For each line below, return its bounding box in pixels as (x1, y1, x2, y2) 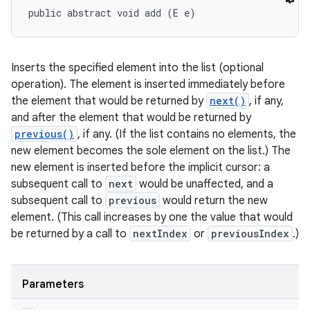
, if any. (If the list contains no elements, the (77, 127, 296, 141)
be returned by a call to (11, 227, 129, 241)
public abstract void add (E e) (28, 6, 196, 19)
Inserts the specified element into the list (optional (11, 61, 264, 75)
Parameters (22, 277, 84, 291)
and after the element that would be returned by (11, 111, 251, 125)
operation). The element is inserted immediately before (11, 77, 285, 91)
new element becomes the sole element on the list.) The (11, 144, 291, 158)
